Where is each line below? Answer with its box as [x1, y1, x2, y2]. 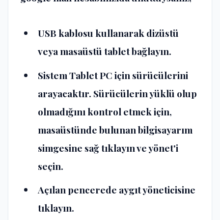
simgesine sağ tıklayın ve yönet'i [38, 141, 179, 154]
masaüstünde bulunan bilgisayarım [38, 123, 193, 136]
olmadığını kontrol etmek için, [38, 105, 172, 118]
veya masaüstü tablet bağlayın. [38, 44, 172, 57]
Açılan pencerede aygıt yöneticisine [38, 183, 196, 196]
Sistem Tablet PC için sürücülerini [38, 68, 189, 82]
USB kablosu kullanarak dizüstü [38, 26, 179, 39]
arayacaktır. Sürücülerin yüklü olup [38, 86, 197, 100]
